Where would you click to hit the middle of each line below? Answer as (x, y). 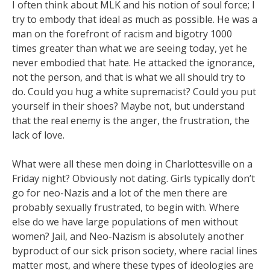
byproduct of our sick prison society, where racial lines (135, 251)
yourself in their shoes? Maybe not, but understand (128, 106)
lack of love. (38, 135)
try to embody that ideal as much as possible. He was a (135, 19)
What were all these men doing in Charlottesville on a (132, 164)
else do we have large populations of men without (125, 222)
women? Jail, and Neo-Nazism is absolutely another (128, 236)
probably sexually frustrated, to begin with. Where (126, 207)
